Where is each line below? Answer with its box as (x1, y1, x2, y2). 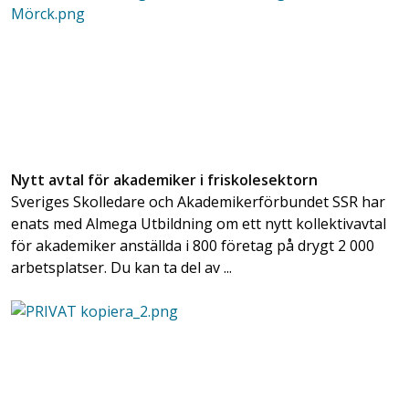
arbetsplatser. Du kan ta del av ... (11, 257, 232, 278)
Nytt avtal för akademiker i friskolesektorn (11, 170, 318, 191)
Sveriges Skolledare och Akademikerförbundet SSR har (11, 192, 385, 213)
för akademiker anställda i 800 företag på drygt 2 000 (11, 236, 374, 257)
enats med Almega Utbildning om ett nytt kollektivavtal (11, 214, 386, 235)
